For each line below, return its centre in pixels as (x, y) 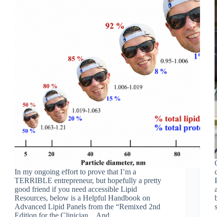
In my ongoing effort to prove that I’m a (75, 171)
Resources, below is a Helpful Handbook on (82, 198)
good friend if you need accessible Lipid (76, 189)
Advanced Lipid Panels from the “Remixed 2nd (87, 206)
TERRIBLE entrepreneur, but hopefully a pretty (88, 180)
